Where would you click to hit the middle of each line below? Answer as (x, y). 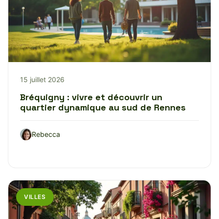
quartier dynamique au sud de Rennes (103, 107)
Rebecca (46, 134)
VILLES (35, 197)
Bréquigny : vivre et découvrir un (91, 97)
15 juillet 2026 (42, 79)
